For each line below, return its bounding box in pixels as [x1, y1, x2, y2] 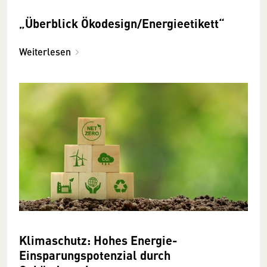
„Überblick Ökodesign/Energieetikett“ [19, 14, 225, 32]
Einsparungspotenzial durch [19, 246, 170, 264]
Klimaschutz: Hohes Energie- [19, 231, 178, 249]
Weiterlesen [19, 44, 71, 58]
